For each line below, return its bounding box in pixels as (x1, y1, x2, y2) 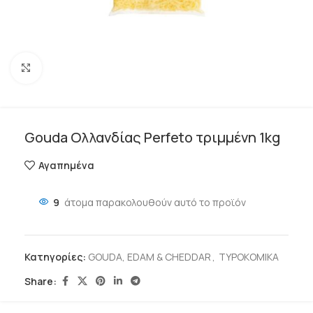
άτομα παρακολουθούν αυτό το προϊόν (64, 196, 246, 209)
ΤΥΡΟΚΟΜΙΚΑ (219, 250, 279, 263)
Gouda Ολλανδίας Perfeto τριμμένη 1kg (24, 128, 280, 147)
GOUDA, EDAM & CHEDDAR (88, 250, 211, 263)
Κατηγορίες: (24, 250, 86, 263)
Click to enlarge (41, 61, 109, 74)
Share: (24, 274, 57, 288)
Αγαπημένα (38, 158, 94, 172)
